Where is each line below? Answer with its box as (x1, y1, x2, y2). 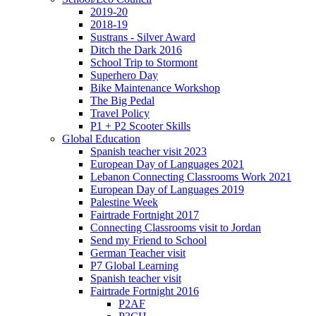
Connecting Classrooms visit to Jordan (90, 221, 261, 233)
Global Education (62, 132, 140, 145)
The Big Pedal (90, 94, 154, 107)
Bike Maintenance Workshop (90, 81, 220, 94)
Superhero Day (90, 68, 158, 81)
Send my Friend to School (90, 233, 207, 246)
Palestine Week (90, 195, 158, 208)
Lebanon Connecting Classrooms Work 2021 (90, 170, 291, 183)
